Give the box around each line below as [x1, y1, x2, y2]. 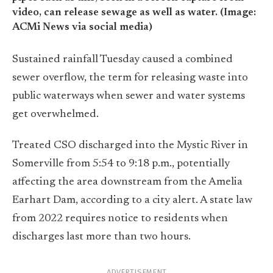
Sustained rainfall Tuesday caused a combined [12, 54, 233, 65]
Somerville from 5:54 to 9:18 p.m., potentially [12, 158, 230, 170]
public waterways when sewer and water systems [12, 90, 245, 102]
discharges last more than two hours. [12, 232, 191, 243]
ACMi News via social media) [12, 22, 152, 34]
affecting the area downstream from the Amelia [12, 177, 243, 188]
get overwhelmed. [12, 108, 99, 120]
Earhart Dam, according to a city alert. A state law [12, 195, 252, 207]
